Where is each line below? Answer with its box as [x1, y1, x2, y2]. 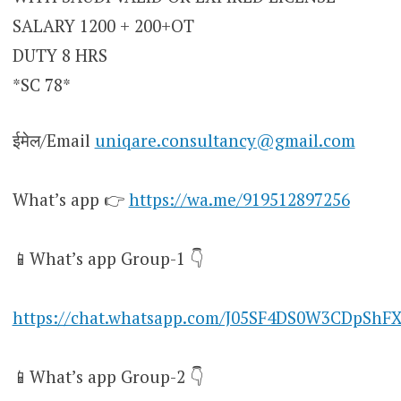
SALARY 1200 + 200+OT [12, 14, 194, 38]
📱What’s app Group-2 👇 [12, 364, 203, 388]
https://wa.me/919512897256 [128, 187, 350, 210]
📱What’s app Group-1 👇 [12, 246, 203, 269]
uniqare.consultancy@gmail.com [94, 128, 355, 151]
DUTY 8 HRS [12, 44, 107, 67]
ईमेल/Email [12, 128, 95, 151]
